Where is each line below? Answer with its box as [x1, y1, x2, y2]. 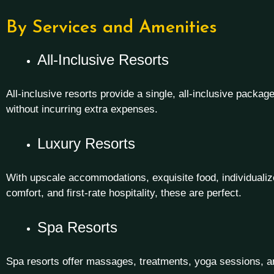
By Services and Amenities [6, 18, 217, 37]
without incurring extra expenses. [6, 103, 158, 115]
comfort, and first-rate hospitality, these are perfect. [6, 187, 242, 199]
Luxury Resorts [37, 135, 135, 152]
